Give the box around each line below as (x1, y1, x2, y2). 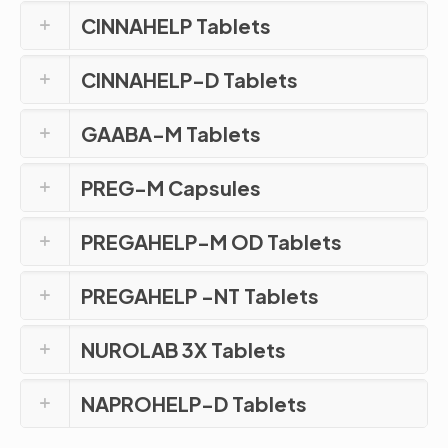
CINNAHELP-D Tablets (81, 66, 298, 92)
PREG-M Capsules (81, 174, 261, 200)
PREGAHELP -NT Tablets (81, 282, 319, 308)
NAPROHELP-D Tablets (81, 390, 307, 416)
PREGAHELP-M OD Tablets (81, 228, 342, 254)
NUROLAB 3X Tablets (81, 336, 286, 362)
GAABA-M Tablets (81, 120, 261, 146)
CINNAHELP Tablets (81, 12, 271, 38)
